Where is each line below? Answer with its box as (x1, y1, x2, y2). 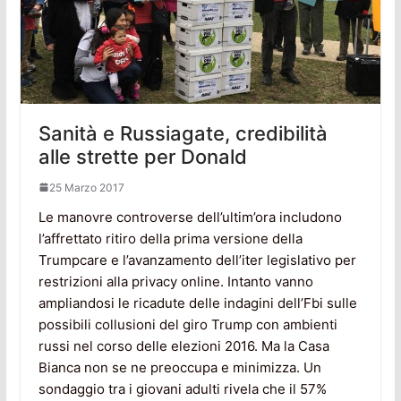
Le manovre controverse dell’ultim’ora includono (38, 208, 342, 226)
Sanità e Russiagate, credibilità (38, 121, 328, 145)
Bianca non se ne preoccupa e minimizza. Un (38, 358, 321, 376)
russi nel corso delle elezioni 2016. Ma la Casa (38, 337, 329, 354)
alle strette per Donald (38, 144, 247, 168)
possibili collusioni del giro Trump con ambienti (38, 315, 337, 333)
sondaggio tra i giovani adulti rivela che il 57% (38, 380, 327, 397)
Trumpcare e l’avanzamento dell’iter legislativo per (38, 251, 356, 269)
